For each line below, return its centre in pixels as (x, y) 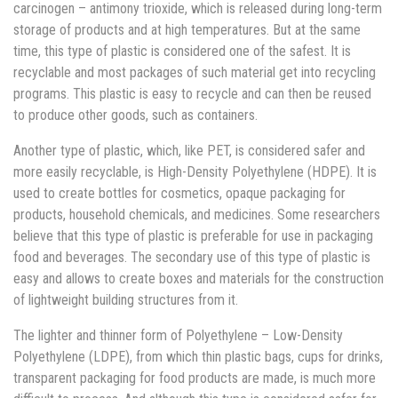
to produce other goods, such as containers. (135, 115)
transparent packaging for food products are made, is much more (195, 378)
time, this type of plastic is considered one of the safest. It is (182, 51)
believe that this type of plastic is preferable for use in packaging (193, 235)
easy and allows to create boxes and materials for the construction (199, 278)
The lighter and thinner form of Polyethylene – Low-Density (178, 335)
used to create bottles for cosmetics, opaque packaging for (179, 193)
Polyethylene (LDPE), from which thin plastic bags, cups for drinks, (198, 356)
